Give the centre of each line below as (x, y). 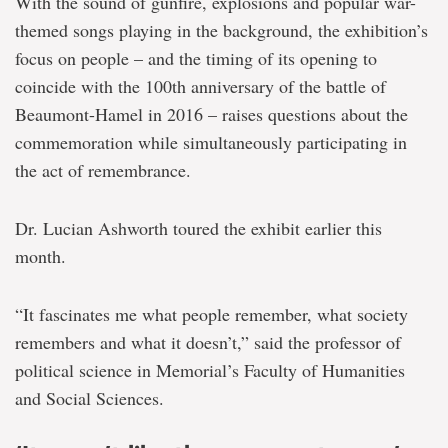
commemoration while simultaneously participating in (211, 141)
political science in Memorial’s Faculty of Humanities (210, 369)
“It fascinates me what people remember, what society (211, 313)
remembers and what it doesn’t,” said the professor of (208, 341)
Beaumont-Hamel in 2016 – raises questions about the (211, 113)
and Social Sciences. (89, 397)
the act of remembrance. (103, 169)
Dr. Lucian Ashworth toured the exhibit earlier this (198, 227)
